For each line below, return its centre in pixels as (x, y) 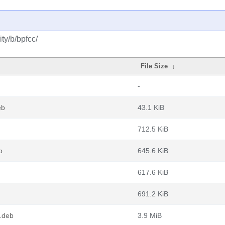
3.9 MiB (150, 215)
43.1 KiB (151, 107)
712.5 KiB (153, 129)
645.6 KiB (153, 151)
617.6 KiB (153, 172)
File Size (154, 66)
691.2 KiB (153, 194)
